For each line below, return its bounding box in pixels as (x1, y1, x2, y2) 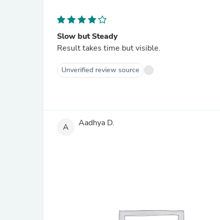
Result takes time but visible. (57, 43, 161, 54)
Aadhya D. (79, 117, 114, 129)
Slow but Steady (57, 31, 118, 42)
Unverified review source (61, 65, 139, 75)
